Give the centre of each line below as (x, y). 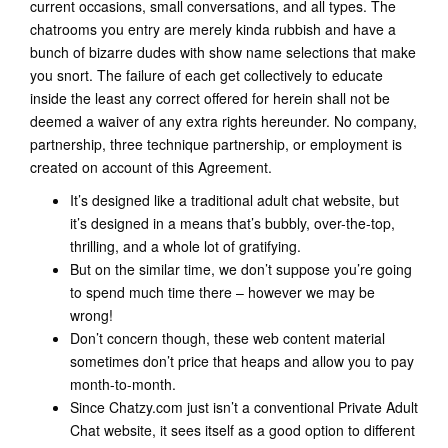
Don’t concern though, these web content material (227, 338)
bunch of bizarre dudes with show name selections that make (223, 52)
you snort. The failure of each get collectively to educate (206, 75)
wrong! (91, 315)
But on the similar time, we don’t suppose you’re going (241, 269)
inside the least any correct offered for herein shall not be (210, 98)
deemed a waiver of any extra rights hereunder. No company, (223, 121)
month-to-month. (123, 384)
